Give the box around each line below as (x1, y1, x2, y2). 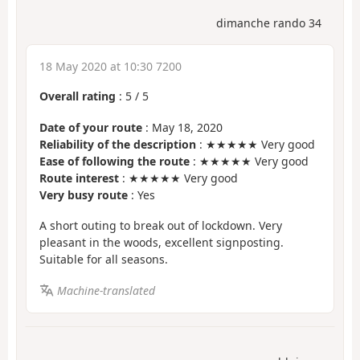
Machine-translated (56, 282, 155, 298)
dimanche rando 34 (216, 15, 321, 31)
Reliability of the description (39, 136, 196, 152)
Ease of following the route (39, 153, 190, 169)
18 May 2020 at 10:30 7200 (39, 59, 182, 75)
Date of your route (39, 119, 142, 135)
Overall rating (39, 88, 116, 104)
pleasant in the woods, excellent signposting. (39, 235, 284, 251)
